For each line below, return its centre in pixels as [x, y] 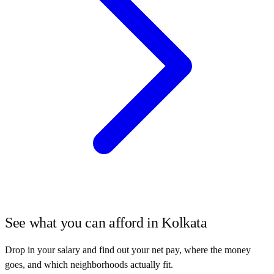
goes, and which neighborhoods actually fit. [89, 264]
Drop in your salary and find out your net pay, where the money [128, 250]
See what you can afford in [83, 222]
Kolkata [184, 222]
